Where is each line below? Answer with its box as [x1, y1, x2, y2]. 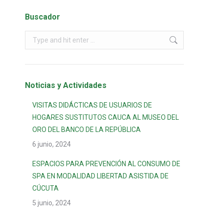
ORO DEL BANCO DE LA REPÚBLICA [32, 126, 141, 133]
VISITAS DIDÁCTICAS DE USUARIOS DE [32, 101, 152, 109]
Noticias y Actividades [25, 81, 107, 90]
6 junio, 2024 [32, 140, 71, 148]
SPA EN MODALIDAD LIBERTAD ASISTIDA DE [32, 172, 169, 180]
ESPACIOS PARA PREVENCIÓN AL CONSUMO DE [32, 160, 180, 168]
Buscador [25, 12, 60, 22]
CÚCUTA [32, 184, 59, 192]
